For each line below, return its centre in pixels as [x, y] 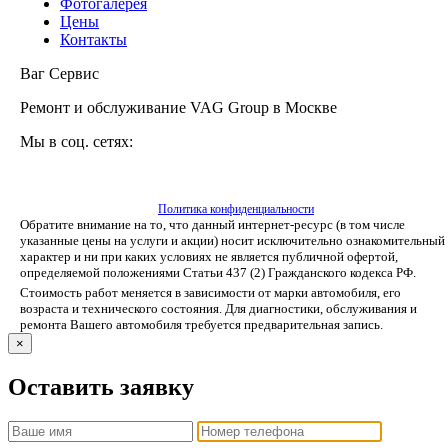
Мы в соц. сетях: [76, 142]
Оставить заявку [101, 387]
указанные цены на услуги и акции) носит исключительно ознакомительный [232, 241]
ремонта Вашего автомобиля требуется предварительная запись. [201, 325]
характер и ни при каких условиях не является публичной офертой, [209, 257]
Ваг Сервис [59, 74]
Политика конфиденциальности [236, 209]
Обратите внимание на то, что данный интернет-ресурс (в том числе [212, 225]
